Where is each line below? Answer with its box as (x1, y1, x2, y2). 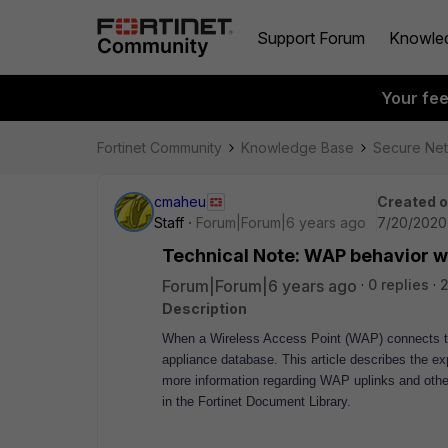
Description (162, 300, 247, 317)
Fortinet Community (97, 139, 222, 156)
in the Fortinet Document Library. (162, 394, 351, 409)
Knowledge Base (241, 139, 354, 156)
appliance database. (162, 352, 282, 367)
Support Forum (257, 27, 365, 48)
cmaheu (154, 193, 206, 210)
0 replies (368, 276, 429, 293)
